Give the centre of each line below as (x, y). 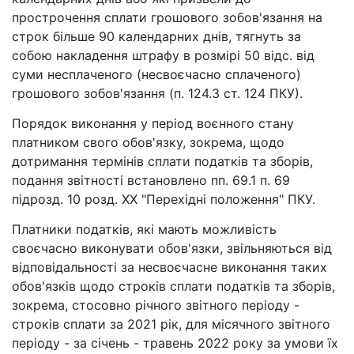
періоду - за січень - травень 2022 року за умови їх (175, 343)
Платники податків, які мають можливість (144, 230)
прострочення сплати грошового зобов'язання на (167, 18)
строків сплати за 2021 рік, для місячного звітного (171, 324)
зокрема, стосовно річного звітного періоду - (156, 305)
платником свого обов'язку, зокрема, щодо (148, 143)
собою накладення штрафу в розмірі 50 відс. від (163, 56)
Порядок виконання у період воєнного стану (153, 124)
